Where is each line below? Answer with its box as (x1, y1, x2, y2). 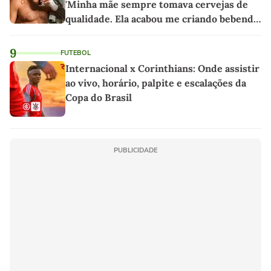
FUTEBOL (60, 48, 91, 57)
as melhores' (65, 27, 123, 39)
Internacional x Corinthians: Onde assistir (65, 62, 260, 74)
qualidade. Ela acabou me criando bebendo (65, 12, 259, 25)
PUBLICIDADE (114, 145, 157, 155)
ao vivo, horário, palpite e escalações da (65, 76, 246, 89)
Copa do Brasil (65, 91, 132, 103)
